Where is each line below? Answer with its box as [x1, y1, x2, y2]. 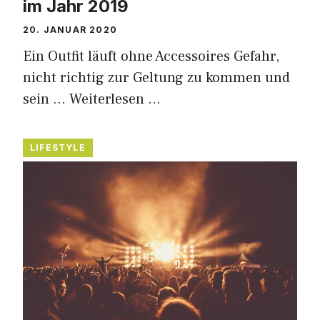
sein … [23, 89, 69, 109]
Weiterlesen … [69, 89, 161, 109]
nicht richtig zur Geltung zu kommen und [23, 68, 290, 87]
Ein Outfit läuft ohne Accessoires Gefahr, [23, 46, 279, 66]
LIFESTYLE [30, 141, 86, 153]
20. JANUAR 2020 [23, 24, 117, 35]
